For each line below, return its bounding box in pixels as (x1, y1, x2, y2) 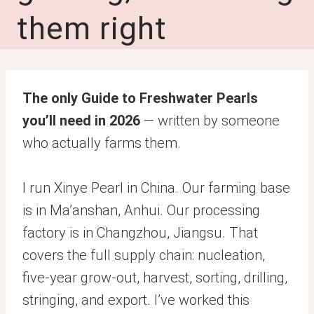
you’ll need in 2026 (22, 112, 140, 129)
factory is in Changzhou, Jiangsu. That (22, 224, 258, 241)
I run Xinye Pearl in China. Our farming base (22, 179, 290, 196)
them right (17, 11, 167, 47)
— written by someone (140, 112, 280, 129)
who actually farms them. (22, 135, 181, 151)
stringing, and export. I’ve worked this (22, 292, 250, 308)
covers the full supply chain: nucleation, (22, 247, 265, 264)
